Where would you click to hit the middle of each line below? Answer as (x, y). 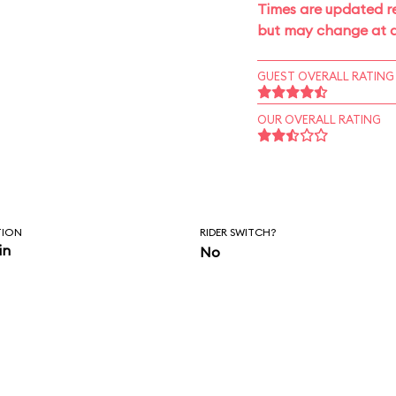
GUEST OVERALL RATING (325, 76)
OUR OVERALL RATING (319, 119)
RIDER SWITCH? (238, 232)
